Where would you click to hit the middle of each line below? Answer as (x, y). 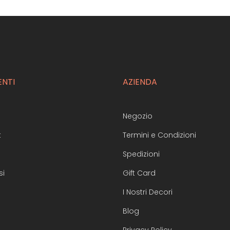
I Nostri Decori (148, 192)
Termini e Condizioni (159, 135)
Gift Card (139, 173)
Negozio (138, 116)
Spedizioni (141, 154)
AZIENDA (140, 82)
